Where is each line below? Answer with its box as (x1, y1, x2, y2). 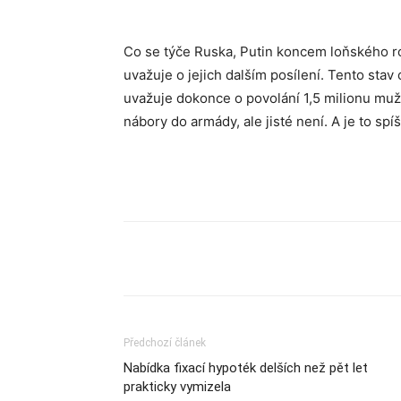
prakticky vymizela (124, 379, 231, 395)
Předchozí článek (124, 337, 206, 349)
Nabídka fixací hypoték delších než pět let (124, 360, 368, 376)
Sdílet (168, 252, 196, 266)
